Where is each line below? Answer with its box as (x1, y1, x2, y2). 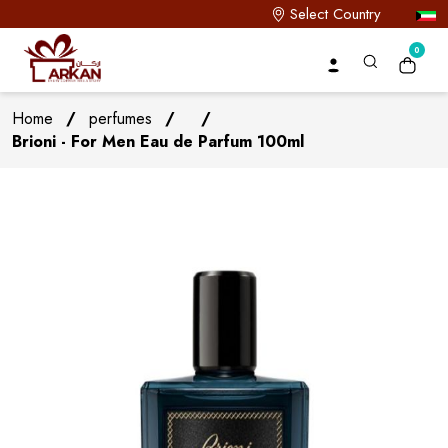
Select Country (290, 3, 381, 25)
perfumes (89, 107, 152, 130)
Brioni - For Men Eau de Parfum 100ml (12, 130, 304, 153)
